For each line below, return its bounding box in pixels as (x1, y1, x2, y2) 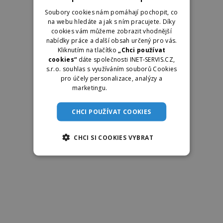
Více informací (109, 83, 151, 92)
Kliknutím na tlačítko (57, 45, 118, 54)
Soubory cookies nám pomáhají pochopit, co (45, 7, 178, 16)
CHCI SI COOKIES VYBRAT (74, 133, 154, 141)
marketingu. (72, 83, 109, 92)
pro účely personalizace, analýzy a (60, 74, 163, 82)
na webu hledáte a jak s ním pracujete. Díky (48, 17, 175, 25)
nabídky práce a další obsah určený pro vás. (46, 36, 177, 44)
